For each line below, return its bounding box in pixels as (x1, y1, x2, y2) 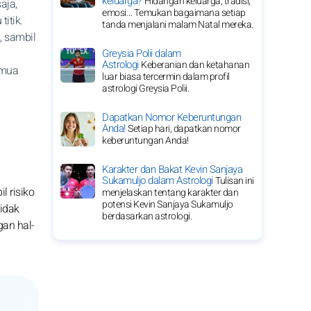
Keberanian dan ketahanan (141, 58, 249, 72)
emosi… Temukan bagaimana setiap (102, 6, 246, 20)
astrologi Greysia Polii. (102, 81, 189, 96)
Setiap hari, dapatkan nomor (128, 121, 241, 136)
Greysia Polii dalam (102, 46, 181, 61)
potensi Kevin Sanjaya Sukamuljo (102, 197, 233, 212)
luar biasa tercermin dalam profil (102, 69, 230, 84)
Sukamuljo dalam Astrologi (102, 173, 215, 188)
